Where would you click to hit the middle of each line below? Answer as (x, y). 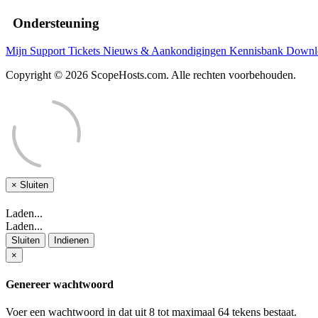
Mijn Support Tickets (54, 51)
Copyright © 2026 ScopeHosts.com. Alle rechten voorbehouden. (151, 75)
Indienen (71, 241)
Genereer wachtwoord (60, 284)
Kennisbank (258, 51)
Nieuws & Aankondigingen (166, 51)
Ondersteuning (53, 23)
